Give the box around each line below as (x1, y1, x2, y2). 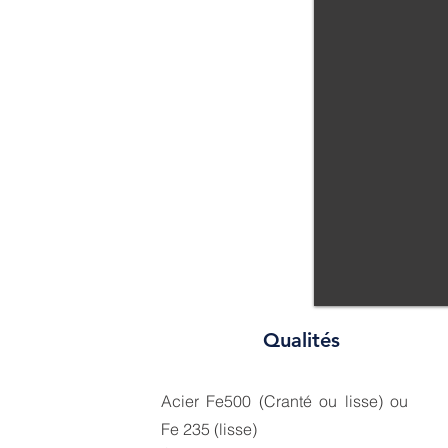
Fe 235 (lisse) (161, 419, 257, 439)
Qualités (262, 328, 340, 352)
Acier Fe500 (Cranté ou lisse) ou (161, 391, 408, 411)
